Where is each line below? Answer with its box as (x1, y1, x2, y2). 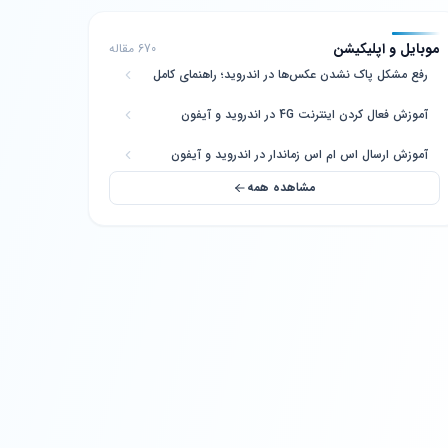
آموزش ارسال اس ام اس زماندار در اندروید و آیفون (171, 145, 429, 164)
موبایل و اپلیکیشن (333, 38, 441, 60)
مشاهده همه (247, 178, 317, 197)
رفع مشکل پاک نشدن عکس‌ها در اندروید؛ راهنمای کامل (153, 65, 429, 84)
